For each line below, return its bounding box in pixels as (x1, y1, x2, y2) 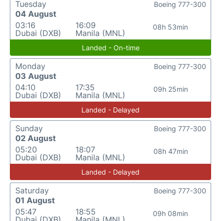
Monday (15, 61, 45, 71)
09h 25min (153, 85, 188, 93)
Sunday (15, 123, 43, 133)
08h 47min (153, 147, 188, 155)
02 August (15, 133, 56, 143)
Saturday (15, 185, 49, 195)
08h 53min (153, 23, 188, 31)
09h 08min (153, 209, 188, 218)
